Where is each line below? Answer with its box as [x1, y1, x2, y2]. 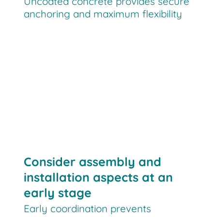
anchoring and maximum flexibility [24, 7, 183, 20]
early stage [24, 185, 92, 201]
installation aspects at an [24, 170, 173, 185]
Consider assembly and [24, 154, 162, 170]
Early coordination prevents [24, 202, 152, 215]
